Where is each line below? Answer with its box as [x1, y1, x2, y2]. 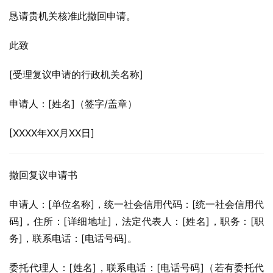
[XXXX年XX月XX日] [9, 127, 94, 139]
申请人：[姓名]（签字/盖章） [9, 97, 137, 110]
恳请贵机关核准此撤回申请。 [9, 10, 136, 22]
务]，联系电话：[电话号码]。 [9, 232, 137, 244]
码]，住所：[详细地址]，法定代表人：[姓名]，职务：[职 [9, 215, 264, 227]
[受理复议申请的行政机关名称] [9, 68, 143, 80]
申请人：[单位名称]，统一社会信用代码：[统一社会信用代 [9, 198, 264, 210]
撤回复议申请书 [9, 169, 77, 181]
